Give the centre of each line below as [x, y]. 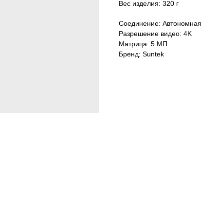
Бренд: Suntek [141, 54]
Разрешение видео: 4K [155, 34]
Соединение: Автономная [160, 23]
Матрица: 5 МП [143, 44]
